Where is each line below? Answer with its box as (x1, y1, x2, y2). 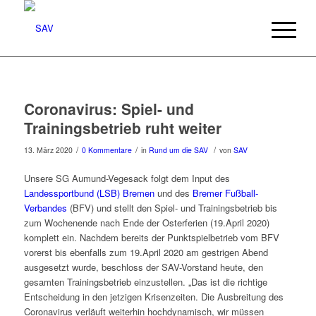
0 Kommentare (81, 145, 132, 155)
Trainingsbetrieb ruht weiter (23, 117, 221, 138)
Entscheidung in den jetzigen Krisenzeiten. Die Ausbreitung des (23, 290, 284, 304)
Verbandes (23, 201, 67, 215)
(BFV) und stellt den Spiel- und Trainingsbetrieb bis (66, 201, 277, 215)
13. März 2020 (23, 145, 73, 155)
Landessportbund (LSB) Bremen (23, 186, 154, 200)
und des (154, 186, 193, 200)
